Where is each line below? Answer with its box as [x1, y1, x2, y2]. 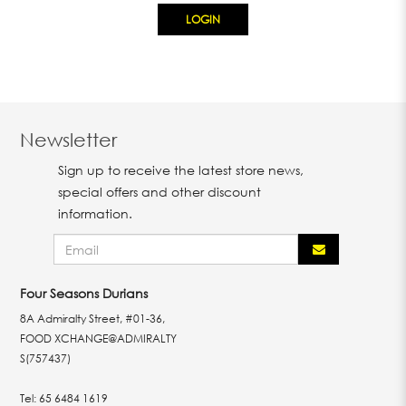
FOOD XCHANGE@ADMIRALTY [20, 331, 178, 346]
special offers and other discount [58, 183, 261, 200]
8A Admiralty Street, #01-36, [20, 311, 166, 326]
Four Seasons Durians [20, 285, 149, 302]
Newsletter [20, 129, 118, 150]
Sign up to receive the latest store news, [58, 161, 304, 179]
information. [58, 205, 132, 222]
